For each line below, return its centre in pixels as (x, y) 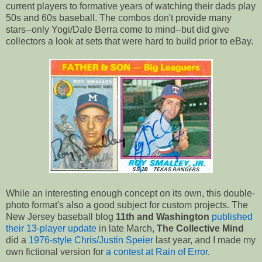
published (232, 216)
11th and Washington (163, 216)
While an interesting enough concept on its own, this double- (130, 193)
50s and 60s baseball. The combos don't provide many (119, 18)
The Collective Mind (200, 228)
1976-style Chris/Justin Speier (91, 240)
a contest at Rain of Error (157, 251)
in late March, (127, 228)
